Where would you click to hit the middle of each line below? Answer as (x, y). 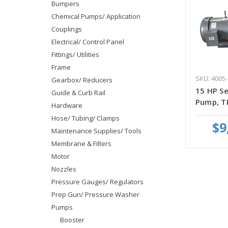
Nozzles (64, 169)
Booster (72, 220)
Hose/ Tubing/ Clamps (85, 118)
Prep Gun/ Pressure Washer (95, 194)
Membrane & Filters (81, 143)
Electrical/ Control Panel (88, 41)
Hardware (67, 105)
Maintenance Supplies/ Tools (96, 131)
